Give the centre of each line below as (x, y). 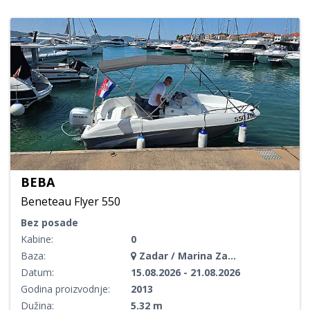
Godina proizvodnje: (65, 289)
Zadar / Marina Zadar (182, 255)
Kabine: (37, 239)
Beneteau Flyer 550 (71, 201)
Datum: (37, 272)
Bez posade (49, 222)
